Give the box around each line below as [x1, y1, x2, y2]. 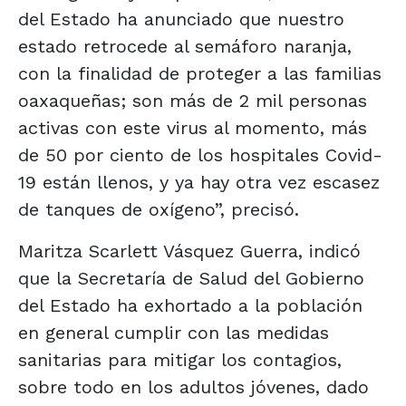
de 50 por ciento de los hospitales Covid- [18, 143, 382, 166]
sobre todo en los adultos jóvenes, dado [18, 375, 369, 398]
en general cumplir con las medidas [18, 321, 329, 343]
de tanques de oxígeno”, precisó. [18, 198, 299, 220]
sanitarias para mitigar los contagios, [18, 348, 342, 371]
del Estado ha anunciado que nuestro [18, 7, 344, 30]
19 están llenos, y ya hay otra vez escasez [18, 170, 380, 193]
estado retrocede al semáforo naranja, [18, 34, 352, 57]
